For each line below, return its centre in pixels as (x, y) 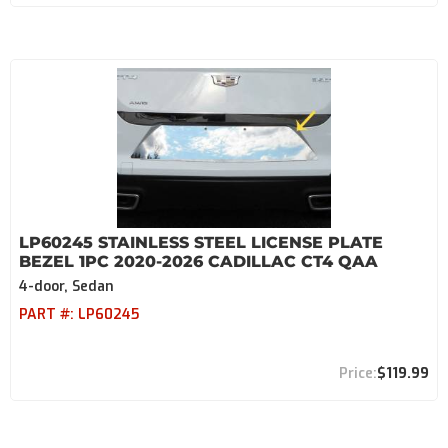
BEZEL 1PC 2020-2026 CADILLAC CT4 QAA (198, 261)
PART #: (48, 314)
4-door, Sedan (66, 286)
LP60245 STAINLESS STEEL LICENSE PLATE (201, 242)
